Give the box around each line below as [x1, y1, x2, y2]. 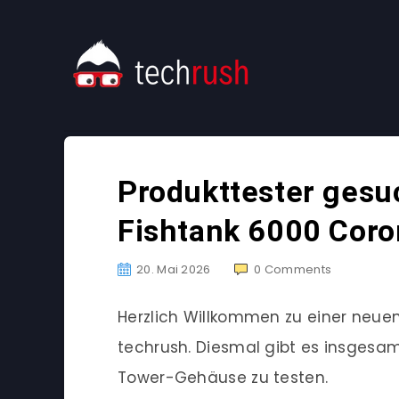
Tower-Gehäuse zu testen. [118, 367, 329, 388]
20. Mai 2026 [136, 261, 211, 278]
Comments [264, 261, 332, 278]
